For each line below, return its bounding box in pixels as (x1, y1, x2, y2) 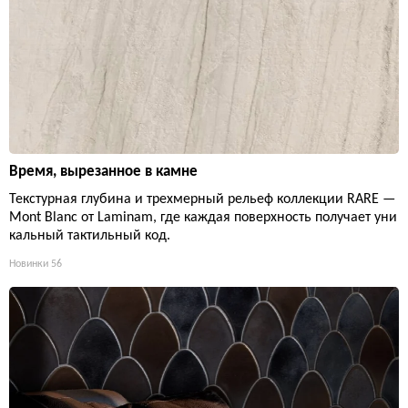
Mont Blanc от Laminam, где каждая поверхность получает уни (9, 209, 397, 225)
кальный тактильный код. (9, 228, 170, 243)
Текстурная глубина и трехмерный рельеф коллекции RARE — (9, 191, 395, 207)
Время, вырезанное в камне (9, 163, 198, 179)
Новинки (9, 258, 48, 270)
